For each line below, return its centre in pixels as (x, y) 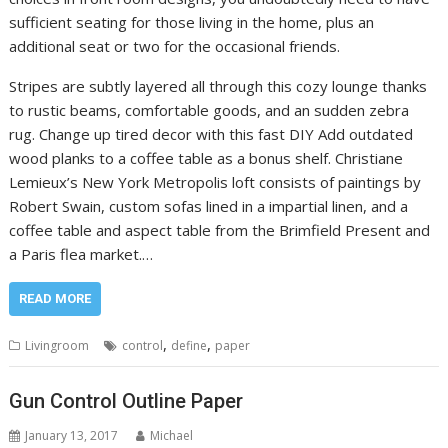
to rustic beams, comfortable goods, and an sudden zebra (209, 110)
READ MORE (55, 299)
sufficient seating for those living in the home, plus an (192, 22)
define (189, 346)
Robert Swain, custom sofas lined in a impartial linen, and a (209, 206)
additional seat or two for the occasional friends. (175, 46)
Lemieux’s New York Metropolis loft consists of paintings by (215, 182)
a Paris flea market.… (81, 254)
